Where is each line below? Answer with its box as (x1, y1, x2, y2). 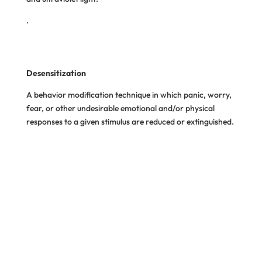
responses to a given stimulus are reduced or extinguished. (26, 116, 234, 127)
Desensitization (26, 68, 86, 78)
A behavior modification (26, 89, 115, 100)
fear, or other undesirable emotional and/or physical (26, 103, 215, 113)
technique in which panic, (115, 89, 208, 100)
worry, (207, 89, 232, 100)
